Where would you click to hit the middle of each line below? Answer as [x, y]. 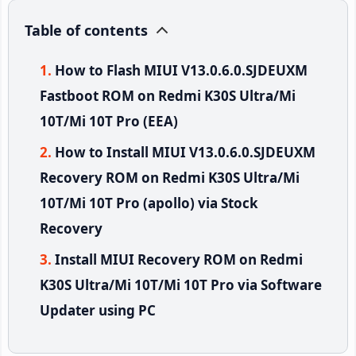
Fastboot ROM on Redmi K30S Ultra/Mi [168, 95]
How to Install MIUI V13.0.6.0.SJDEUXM [185, 152]
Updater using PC [98, 310]
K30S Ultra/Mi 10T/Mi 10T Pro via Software [181, 284]
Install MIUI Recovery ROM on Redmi [179, 259]
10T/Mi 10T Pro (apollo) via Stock [149, 203]
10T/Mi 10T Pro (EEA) [109, 121]
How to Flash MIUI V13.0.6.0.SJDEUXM [181, 70]
